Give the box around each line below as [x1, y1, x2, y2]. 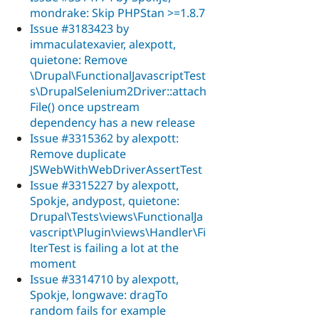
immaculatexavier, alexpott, [30, 36, 176, 52]
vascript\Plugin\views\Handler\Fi [30, 224, 206, 240]
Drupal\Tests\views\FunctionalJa [30, 208, 203, 224]
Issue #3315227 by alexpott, [30, 177, 179, 193]
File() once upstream [30, 98, 140, 115]
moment [30, 255, 76, 271]
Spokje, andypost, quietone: [30, 192, 179, 209]
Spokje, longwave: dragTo [30, 286, 168, 303]
